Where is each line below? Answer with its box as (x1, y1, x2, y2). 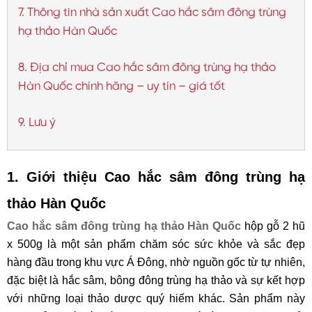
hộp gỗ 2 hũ (241, 220, 306, 232)
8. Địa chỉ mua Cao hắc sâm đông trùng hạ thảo (18, 61, 276, 74)
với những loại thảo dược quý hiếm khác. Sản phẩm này (7, 292, 305, 304)
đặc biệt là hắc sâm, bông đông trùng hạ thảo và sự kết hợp (7, 274, 305, 286)
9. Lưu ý (18, 116, 56, 129)
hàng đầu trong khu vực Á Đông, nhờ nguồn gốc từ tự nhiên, (7, 256, 305, 268)
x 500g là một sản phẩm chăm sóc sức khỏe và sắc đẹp (7, 238, 305, 250)
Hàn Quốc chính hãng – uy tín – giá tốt (18, 80, 225, 93)
